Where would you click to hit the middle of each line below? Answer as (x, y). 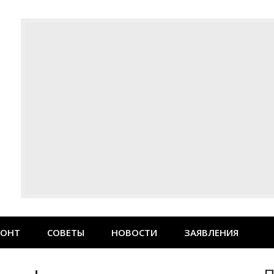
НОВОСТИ (134, 232)
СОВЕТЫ (66, 232)
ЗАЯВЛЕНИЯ (211, 232)
